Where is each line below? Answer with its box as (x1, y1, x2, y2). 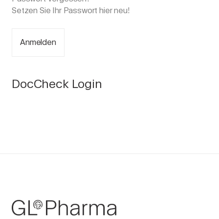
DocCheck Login (12, 77, 102, 91)
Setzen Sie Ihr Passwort (12, 6, 100, 15)
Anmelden (20, 38, 56, 47)
